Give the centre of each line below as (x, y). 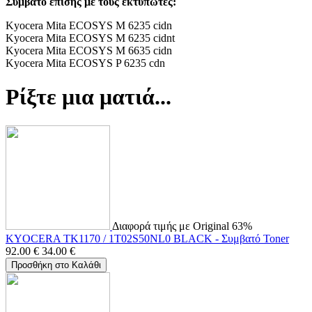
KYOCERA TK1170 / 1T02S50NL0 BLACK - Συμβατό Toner (147, 238)
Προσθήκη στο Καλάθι (56, 265)
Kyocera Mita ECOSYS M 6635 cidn (89, 50)
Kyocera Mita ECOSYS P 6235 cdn (85, 63)
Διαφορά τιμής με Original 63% (182, 226)
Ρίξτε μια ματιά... (88, 97)
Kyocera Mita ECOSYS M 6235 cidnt (90, 38)
